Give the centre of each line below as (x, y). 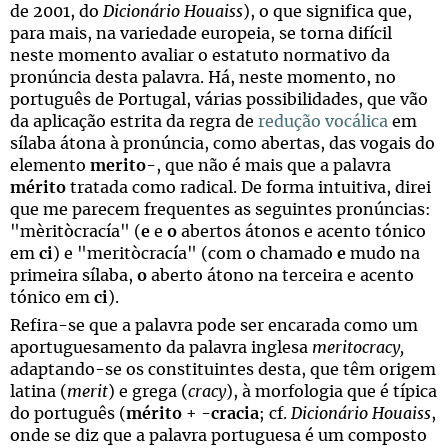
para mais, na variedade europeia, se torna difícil (201, 34)
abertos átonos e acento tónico (301, 232)
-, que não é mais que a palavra (268, 166)
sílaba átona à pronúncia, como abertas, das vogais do (222, 144)
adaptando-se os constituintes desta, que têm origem (223, 370)
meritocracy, (358, 348)
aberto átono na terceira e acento (280, 276)
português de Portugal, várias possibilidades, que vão (219, 100)
